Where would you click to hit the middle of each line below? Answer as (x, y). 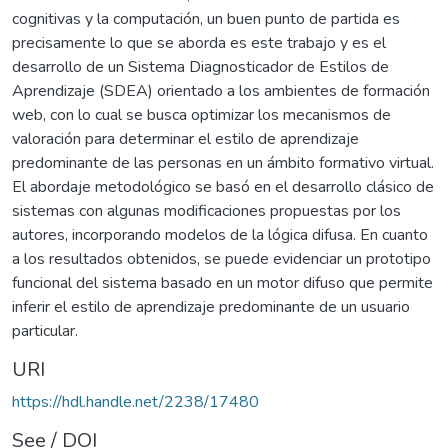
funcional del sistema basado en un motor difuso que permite (222, 282)
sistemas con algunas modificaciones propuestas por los (206, 210)
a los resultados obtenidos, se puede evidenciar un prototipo (221, 258)
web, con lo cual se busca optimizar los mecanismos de (201, 114)
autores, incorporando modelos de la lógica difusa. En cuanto (220, 234)
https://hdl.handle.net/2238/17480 (135, 401)
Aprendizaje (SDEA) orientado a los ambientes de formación (221, 90)
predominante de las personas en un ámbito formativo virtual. (223, 162)
